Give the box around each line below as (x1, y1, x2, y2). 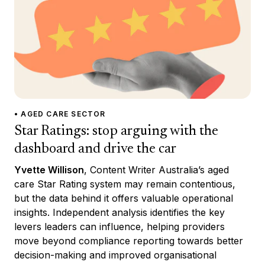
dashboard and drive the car (14, 141, 176, 156)
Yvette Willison (14, 163, 84, 176)
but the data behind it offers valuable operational (14, 192, 233, 204)
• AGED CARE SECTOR (14, 109, 106, 118)
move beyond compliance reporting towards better (14, 234, 243, 247)
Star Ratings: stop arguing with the (14, 124, 218, 138)
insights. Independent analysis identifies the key (14, 206, 225, 218)
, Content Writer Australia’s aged (84, 163, 229, 176)
